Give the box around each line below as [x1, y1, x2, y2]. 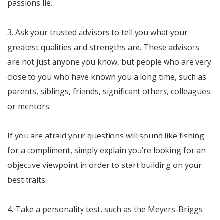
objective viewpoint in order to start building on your [7, 159, 202, 170]
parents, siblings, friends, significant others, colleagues [7, 85, 210, 97]
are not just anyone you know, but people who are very [7, 56, 211, 67]
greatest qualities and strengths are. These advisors [7, 41, 199, 53]
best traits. [7, 174, 47, 185]
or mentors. [7, 100, 51, 111]
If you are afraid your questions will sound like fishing [7, 130, 204, 141]
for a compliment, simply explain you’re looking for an [7, 144, 206, 156]
